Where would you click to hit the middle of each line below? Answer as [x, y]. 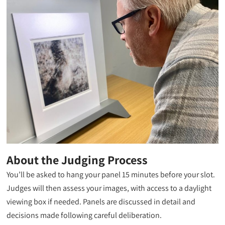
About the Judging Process [77, 159]
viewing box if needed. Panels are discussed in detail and [101, 201]
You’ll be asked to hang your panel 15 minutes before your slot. [111, 174]
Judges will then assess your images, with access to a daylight [109, 188]
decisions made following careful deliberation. [84, 215]
